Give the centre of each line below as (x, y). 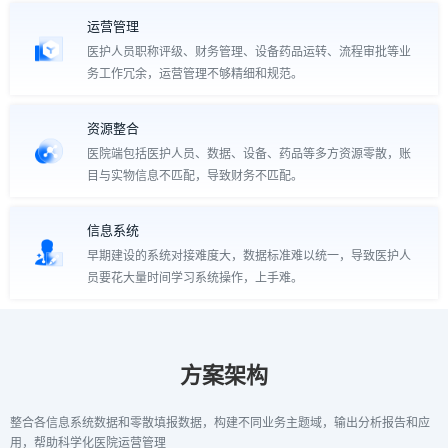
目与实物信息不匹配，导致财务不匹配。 (195, 176)
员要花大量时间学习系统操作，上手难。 (195, 278)
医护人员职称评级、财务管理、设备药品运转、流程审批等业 (249, 52)
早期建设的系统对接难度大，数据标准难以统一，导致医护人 (249, 256)
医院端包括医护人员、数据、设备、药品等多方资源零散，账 (249, 154)
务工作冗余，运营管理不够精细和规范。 (195, 74)
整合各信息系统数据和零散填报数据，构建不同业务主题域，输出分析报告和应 (220, 423)
